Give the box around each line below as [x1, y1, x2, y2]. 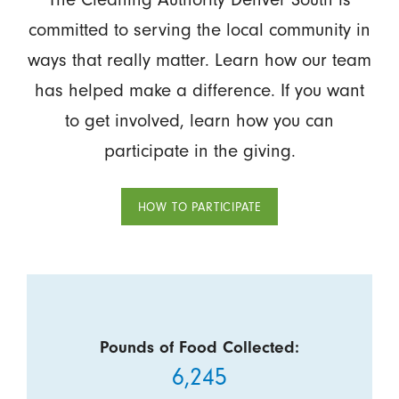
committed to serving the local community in [28, 19, 370, 41]
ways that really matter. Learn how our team [28, 49, 371, 71]
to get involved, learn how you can [65, 110, 334, 132]
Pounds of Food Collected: [100, 338, 299, 358]
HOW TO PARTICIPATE [137, 199, 262, 214]
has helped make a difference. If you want [35, 79, 364, 102]
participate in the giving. [103, 140, 296, 162]
